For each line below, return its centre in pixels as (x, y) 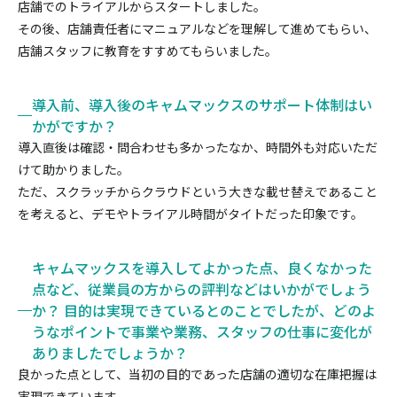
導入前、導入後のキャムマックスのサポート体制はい (202, 105)
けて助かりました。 (74, 170)
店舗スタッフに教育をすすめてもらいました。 (148, 51)
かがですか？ (74, 126)
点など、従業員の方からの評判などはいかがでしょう (202, 289)
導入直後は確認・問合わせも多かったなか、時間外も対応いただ (198, 148)
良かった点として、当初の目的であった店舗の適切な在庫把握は (197, 374)
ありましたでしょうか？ (110, 353)
